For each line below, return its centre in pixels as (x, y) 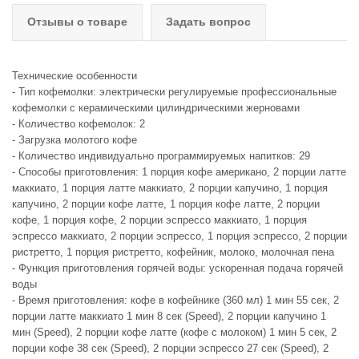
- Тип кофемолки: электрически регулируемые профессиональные (174, 92)
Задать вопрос (208, 22)
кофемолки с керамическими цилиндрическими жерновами (157, 108)
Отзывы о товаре (77, 22)
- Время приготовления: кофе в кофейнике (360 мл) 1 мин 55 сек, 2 (175, 300)
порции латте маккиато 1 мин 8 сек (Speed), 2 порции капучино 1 (169, 316)
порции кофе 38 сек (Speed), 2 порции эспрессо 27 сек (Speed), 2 (170, 348)
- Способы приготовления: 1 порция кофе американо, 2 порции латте (179, 172)
